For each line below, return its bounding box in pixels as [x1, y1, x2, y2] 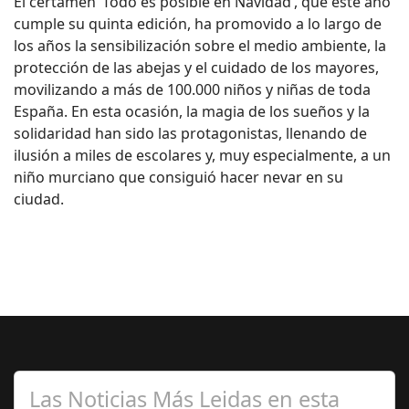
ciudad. [14, 189, 64, 210]
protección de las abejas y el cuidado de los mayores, [14, 58, 379, 79]
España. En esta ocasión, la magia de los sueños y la [14, 101, 370, 122]
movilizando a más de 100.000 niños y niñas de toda [14, 79, 371, 100]
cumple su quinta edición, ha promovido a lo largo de [14, 14, 382, 35]
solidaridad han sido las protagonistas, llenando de [14, 123, 367, 144]
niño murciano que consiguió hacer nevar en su [14, 167, 343, 188]
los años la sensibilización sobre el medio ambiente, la [14, 36, 386, 57]
